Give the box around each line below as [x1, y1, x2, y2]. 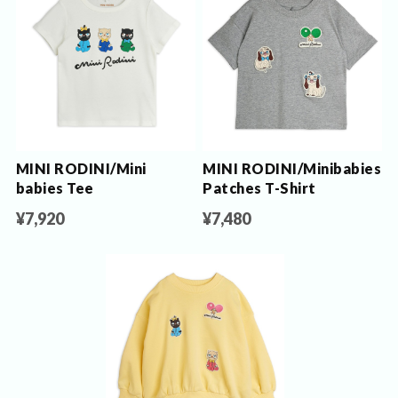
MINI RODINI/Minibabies [203, 160, 382, 178]
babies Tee [15, 179, 94, 197]
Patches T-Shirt [203, 179, 316, 197]
